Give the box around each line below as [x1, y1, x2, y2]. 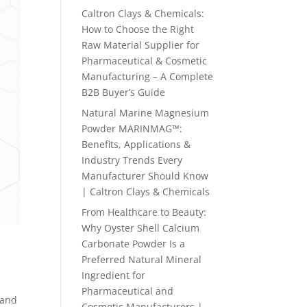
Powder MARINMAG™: [82, 122, 183, 135]
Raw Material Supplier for [82, 38, 200, 51]
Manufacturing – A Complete [82, 70, 214, 83]
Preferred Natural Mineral [82, 253, 202, 266]
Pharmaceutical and [82, 284, 174, 297]
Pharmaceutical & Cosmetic [82, 54, 208, 67]
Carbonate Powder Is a [82, 237, 186, 250]
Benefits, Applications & [82, 138, 191, 151]
